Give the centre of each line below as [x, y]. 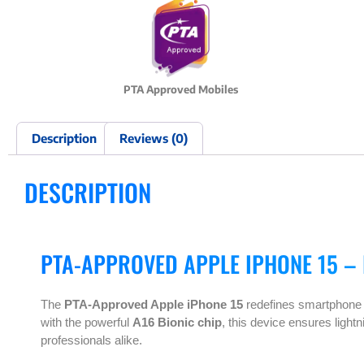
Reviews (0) [154, 138]
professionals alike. [91, 340]
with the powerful [87, 322]
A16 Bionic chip [177, 322]
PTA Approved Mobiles [180, 89]
